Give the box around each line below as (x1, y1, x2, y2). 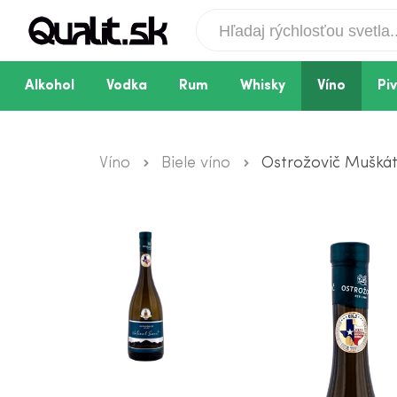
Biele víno (161, 155, 230, 172)
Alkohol (25, 79, 74, 93)
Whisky (240, 79, 285, 93)
